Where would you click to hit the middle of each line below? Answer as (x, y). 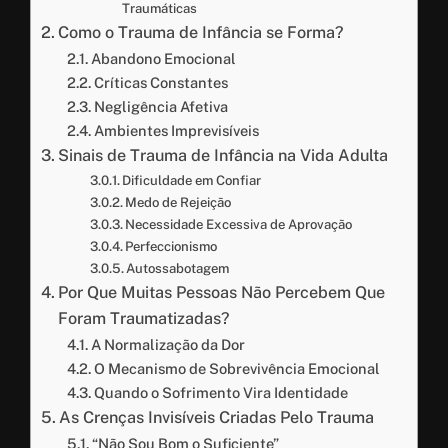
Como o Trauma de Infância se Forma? (201, 32)
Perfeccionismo (171, 246)
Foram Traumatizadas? (144, 318)
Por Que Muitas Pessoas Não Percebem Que (222, 292)
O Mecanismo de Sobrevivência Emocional (236, 368)
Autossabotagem (178, 268)
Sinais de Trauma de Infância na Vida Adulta (223, 155)
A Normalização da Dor (167, 344)
